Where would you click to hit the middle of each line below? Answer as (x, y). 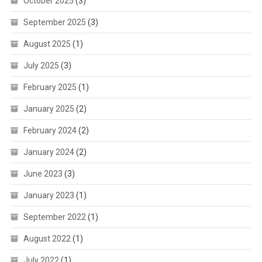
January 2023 (49, 196)
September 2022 (54, 217)
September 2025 (54, 23)
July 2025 (41, 66)
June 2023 (43, 174)
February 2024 (50, 131)
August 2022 (47, 239)
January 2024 (49, 152)
